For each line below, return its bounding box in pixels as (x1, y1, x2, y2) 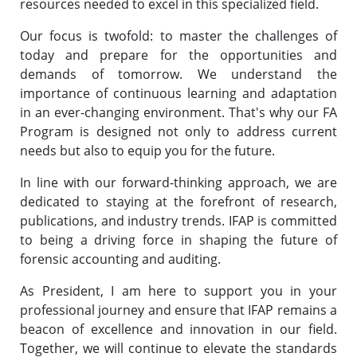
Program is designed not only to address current (20, 122, 337, 140)
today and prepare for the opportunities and (20, 45, 337, 64)
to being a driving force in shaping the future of (20, 230, 337, 249)
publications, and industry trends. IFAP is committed (20, 211, 337, 229)
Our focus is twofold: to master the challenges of (20, 26, 337, 45)
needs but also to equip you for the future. (20, 141, 275, 159)
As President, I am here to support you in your (20, 281, 337, 300)
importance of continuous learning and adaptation (20, 84, 337, 102)
